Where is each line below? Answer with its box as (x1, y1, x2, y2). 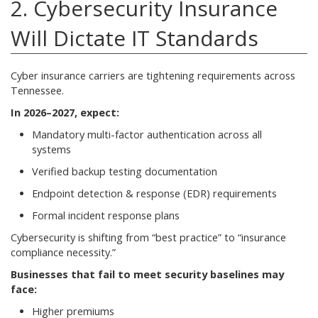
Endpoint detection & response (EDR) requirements (32, 186, 277, 200)
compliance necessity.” (11, 245, 116, 259)
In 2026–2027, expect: (11, 105, 119, 119)
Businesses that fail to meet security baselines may (11, 267, 284, 281)
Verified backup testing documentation (32, 164, 217, 178)
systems (32, 142, 71, 156)
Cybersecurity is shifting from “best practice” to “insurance (11, 230, 286, 244)
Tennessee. (11, 83, 64, 97)
